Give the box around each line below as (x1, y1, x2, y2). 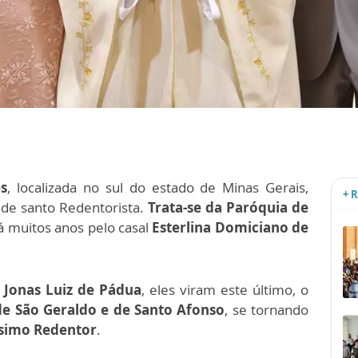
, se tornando (225, 300, 309, 320)
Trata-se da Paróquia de (148, 198, 308, 217)
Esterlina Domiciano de (152, 218, 309, 237)
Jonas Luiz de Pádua (4, 280, 141, 300)
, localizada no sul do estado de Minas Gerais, (7, 178, 309, 197)
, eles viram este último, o (141, 280, 308, 300)
